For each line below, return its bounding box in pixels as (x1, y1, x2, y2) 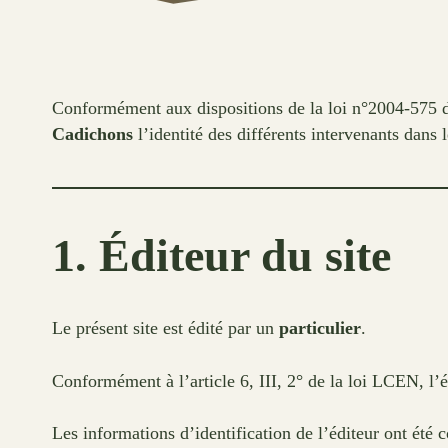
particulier (279, 318, 361, 339)
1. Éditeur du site (52, 230, 391, 282)
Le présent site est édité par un (52, 318, 279, 339)
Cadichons (52, 124, 133, 145)
